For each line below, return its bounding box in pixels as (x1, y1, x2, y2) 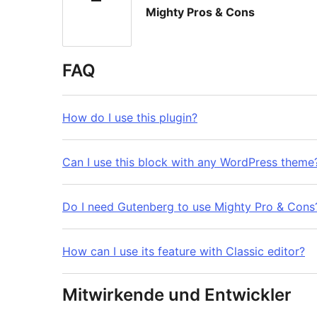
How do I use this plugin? (62, 110, 197, 125)
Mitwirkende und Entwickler (62, 284, 292, 306)
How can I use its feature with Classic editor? (62, 244, 305, 259)
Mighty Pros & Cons (146, 5, 255, 20)
